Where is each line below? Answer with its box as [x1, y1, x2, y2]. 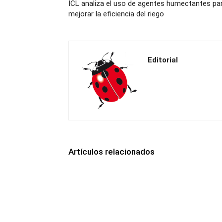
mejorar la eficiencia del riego [68, 9, 164, 19]
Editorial [148, 55, 178, 65]
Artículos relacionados [68, 147, 155, 157]
